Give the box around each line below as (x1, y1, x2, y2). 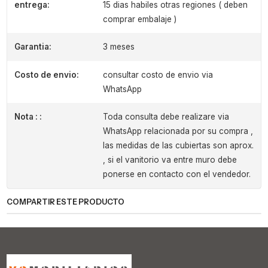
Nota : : (14, 112, 42, 122)
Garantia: (14, 42, 51, 52)
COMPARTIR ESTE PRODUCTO (7, 197, 125, 207)
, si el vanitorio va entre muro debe (102, 155, 237, 165)
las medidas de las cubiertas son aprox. (102, 141, 254, 151)
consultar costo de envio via (102, 69, 213, 80)
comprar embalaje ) (102, 14, 176, 24)
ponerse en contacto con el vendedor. (102, 169, 251, 179)
